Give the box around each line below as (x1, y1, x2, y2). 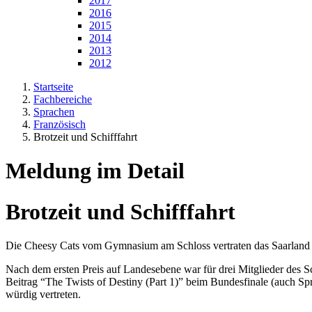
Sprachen (33, 106, 75, 118)
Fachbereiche (33, 93, 92, 105)
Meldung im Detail (6, 158, 185, 184)
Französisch (33, 118, 86, 130)
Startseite (33, 81, 73, 93)
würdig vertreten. (6, 288, 81, 301)
